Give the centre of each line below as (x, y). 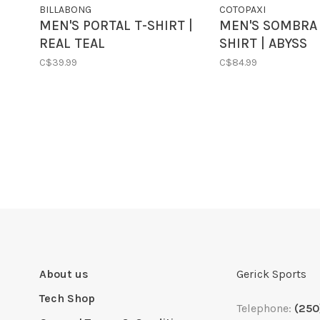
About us (64, 274)
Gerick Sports (271, 274)
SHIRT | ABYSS (263, 44)
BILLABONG (65, 10)
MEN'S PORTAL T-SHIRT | (116, 26)
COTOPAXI (242, 10)
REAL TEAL (72, 44)
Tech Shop (67, 299)
